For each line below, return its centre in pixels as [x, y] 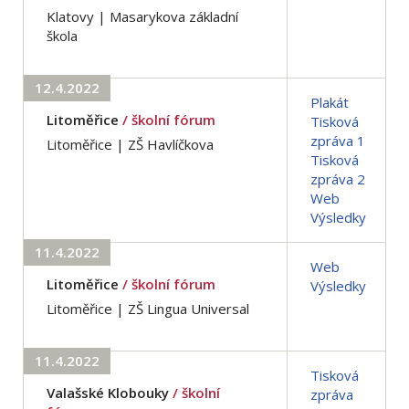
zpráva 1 [338, 140]
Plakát [330, 102]
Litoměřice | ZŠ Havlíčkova [130, 144]
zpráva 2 [338, 178]
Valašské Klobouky [108, 392]
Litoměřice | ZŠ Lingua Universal [148, 308]
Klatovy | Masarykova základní [142, 16]
